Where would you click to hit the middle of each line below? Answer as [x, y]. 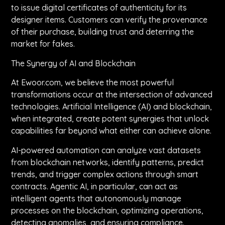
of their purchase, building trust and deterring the [103, 32]
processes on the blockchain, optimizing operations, [107, 210]
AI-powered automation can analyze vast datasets [106, 150]
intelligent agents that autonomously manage [96, 198]
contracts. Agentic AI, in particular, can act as [95, 186]
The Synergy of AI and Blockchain [74, 63]
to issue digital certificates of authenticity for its [99, 8]
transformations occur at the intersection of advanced [112, 95]
